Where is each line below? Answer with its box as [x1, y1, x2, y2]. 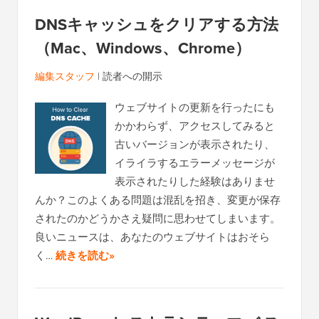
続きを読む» [56, 248, 115, 264]
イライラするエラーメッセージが [115, 155, 275, 171]
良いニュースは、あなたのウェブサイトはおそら [35, 229, 270, 245]
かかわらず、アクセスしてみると [115, 118, 275, 134]
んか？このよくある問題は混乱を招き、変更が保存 [35, 192, 281, 208]
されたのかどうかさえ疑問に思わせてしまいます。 [35, 211, 281, 226]
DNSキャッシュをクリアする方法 [35, 13, 278, 36]
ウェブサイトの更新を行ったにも [115, 100, 275, 115]
